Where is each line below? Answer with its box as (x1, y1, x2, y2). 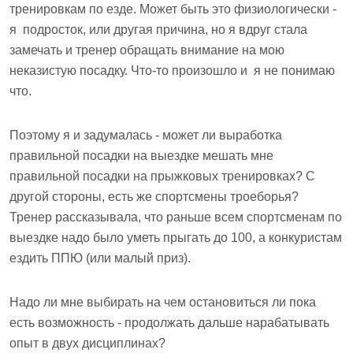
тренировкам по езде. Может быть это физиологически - (9, 2, 336, 16)
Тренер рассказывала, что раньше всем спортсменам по (9, 210, 342, 224)
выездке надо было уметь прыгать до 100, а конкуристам (9, 231, 342, 244)
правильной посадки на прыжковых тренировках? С (9, 169, 315, 183)
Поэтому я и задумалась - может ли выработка (9, 128, 282, 142)
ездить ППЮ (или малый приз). (9, 251, 191, 265)
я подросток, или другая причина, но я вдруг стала (9, 23, 307, 36)
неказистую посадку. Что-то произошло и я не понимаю (9, 64, 335, 77)
